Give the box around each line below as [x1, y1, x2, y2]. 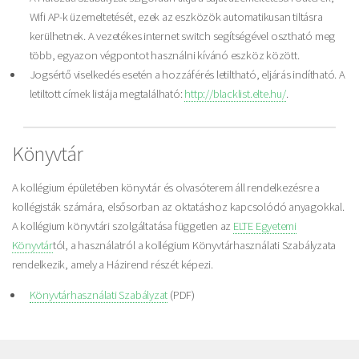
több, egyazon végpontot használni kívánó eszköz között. [29, 47, 300, 63]
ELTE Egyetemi [232, 218, 297, 233]
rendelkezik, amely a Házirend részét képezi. [11, 256, 213, 272]
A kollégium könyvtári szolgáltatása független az [11, 218, 233, 233]
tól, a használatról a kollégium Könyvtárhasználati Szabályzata [52, 237, 337, 252]
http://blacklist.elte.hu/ [184, 86, 286, 101]
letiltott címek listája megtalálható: [29, 86, 185, 101]
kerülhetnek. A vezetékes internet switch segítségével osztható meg [29, 28, 336, 43]
